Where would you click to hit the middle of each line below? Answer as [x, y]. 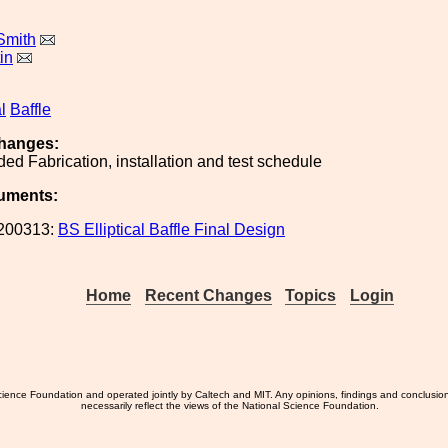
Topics [311, 295]
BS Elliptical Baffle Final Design [171, 229]
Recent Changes [208, 295]
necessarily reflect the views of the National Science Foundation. [230, 405]
